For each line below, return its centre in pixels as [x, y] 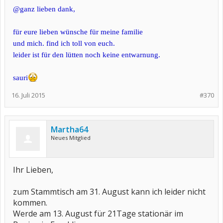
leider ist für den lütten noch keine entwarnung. [87, 55]
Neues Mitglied [71, 138]
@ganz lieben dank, [44, 9]
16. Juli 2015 [28, 95]
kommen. [30, 203]
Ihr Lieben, [33, 170]
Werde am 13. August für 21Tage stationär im [98, 214]
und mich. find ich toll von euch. [64, 44]
